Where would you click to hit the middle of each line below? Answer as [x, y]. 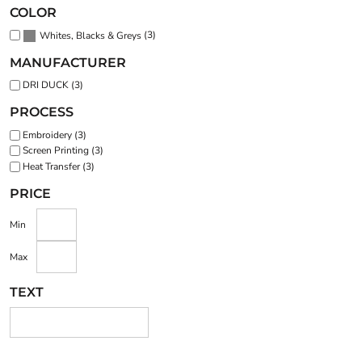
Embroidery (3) [55, 135]
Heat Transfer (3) [59, 166]
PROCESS [42, 112]
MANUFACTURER [68, 62]
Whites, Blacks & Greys [90, 35]
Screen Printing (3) [63, 151]
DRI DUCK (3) [53, 85]
